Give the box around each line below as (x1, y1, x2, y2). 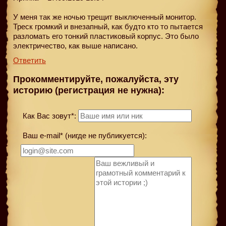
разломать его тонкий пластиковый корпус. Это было (13, 31, 199, 40)
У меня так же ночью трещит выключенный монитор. (13, 12, 196, 21)
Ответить (13, 55, 46, 65)
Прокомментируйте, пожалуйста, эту (13, 74, 179, 85)
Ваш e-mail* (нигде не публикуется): (21, 131, 147, 140)
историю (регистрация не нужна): (13, 85, 164, 96)
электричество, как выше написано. (13, 41, 138, 50)
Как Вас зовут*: (21, 111, 76, 120)
